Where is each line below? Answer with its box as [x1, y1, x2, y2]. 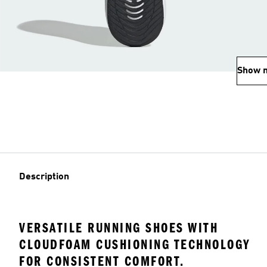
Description [19, 172, 69, 182]
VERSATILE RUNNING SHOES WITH [19, 220, 218, 236]
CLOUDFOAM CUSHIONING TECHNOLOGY [19, 237, 251, 253]
